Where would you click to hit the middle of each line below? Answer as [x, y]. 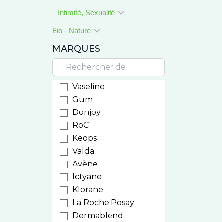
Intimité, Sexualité [87, 13]
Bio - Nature [72, 30]
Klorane [87, 190]
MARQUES [76, 49]
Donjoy [86, 112]
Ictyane [87, 177]
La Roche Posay [103, 202]
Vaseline [88, 86]
